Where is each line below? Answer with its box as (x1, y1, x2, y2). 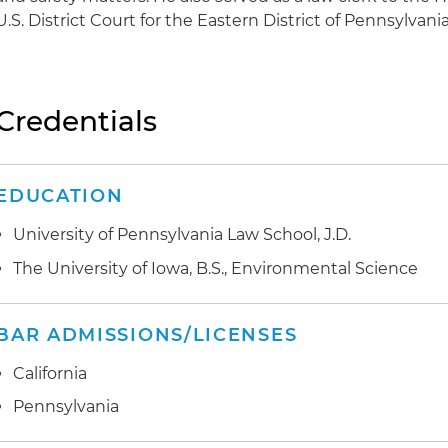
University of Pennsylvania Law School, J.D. (13, 225, 352, 244)
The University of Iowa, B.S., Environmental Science (13, 258, 419, 278)
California (13, 363, 88, 383)
